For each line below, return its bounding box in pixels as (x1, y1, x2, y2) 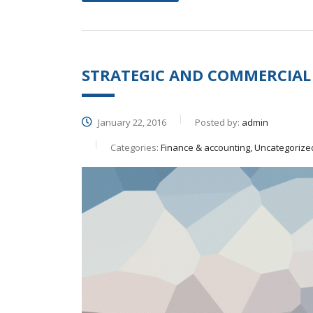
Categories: (110, 140, 161, 154)
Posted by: (195, 115, 242, 129)
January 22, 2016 (96, 115, 166, 129)
